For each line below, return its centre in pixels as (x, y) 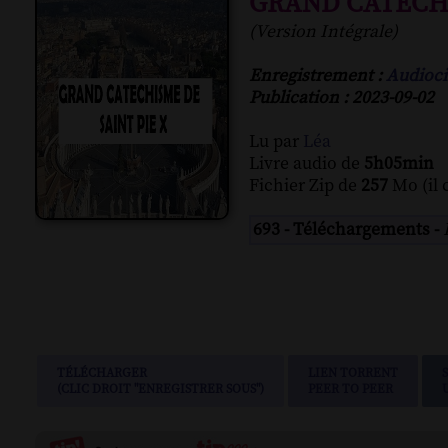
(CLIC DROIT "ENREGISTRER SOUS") (160, 389)
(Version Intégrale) (323, 32)
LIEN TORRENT (353, 373)
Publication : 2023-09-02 (341, 98)
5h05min (399, 164)
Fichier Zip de (305, 186)
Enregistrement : (317, 76)
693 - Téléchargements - (348, 230)
